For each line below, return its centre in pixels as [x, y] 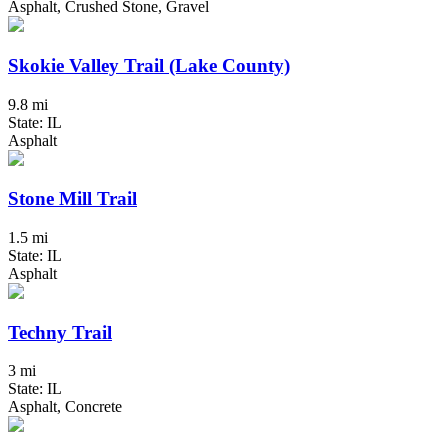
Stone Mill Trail [72, 199]
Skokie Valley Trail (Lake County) [149, 65]
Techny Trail [60, 332]
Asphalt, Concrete [65, 407]
